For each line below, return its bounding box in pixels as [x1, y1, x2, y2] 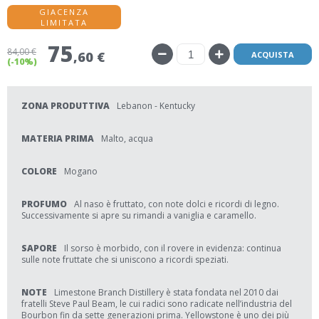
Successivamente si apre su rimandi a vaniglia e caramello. [21, 209, 256, 221]
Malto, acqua [101, 132, 153, 145]
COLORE [21, 165, 57, 177]
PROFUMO [21, 198, 67, 210]
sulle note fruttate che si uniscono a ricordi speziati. [21, 253, 229, 266]
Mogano [64, 165, 98, 177]
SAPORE [21, 242, 57, 254]
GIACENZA [39, 6, 89, 17]
